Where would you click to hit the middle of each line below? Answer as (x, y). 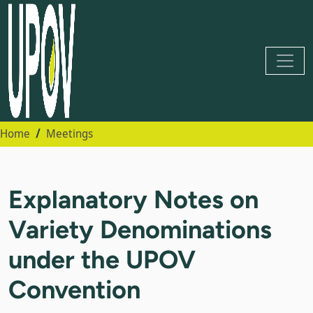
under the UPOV (102, 259)
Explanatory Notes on (133, 199)
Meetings (70, 133)
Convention (74, 289)
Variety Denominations (140, 229)
